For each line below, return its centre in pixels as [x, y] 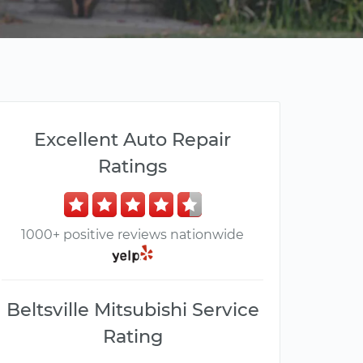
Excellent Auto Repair [132, 139]
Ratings [132, 166]
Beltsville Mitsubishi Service [132, 310]
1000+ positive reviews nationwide [132, 235]
